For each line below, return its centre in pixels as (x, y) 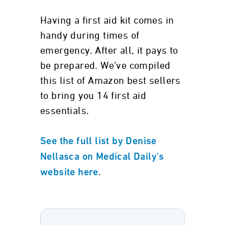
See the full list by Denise (98, 142)
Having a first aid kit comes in (107, 21)
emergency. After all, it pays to (109, 51)
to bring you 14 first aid (93, 96)
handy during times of (90, 36)
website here (69, 173)
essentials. (65, 111)
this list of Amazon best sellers (110, 81)
